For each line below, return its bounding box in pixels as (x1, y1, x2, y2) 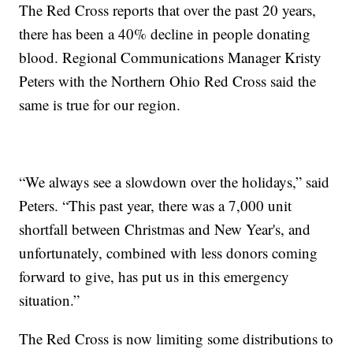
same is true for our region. (19, 94, 181, 114)
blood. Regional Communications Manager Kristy (19, 46, 322, 67)
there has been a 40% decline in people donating (19, 23, 311, 43)
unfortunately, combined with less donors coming (19, 242, 318, 262)
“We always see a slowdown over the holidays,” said (19, 171, 330, 191)
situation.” (19, 289, 80, 310)
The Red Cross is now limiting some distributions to (19, 328, 334, 348)
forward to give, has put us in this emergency (19, 266, 290, 286)
